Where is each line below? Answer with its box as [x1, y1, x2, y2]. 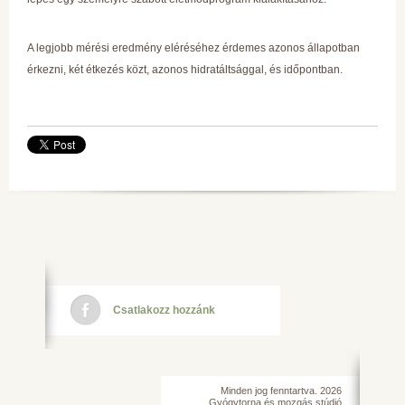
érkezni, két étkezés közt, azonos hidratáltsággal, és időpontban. [27, 62, 345, 76]
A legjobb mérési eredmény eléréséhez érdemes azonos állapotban [27, 41, 360, 54]
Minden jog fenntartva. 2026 [221, 384, 342, 396]
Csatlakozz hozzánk [113, 303, 215, 316]
